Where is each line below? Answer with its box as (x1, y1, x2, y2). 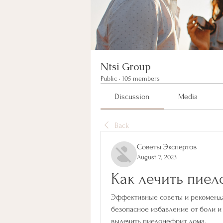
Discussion (114, 92, 150, 101)
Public (101, 75, 117, 82)
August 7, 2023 (137, 153, 177, 161)
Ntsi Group (101, 60, 151, 73)
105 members (122, 75, 160, 82)
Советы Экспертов (137, 142, 197, 151)
